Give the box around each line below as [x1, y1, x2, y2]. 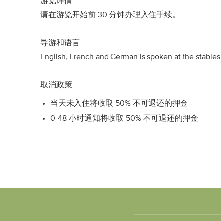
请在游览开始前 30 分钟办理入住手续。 [40, 11, 180, 19]
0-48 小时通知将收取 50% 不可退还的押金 [50, 114, 198, 122]
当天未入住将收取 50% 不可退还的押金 [50, 99, 188, 107]
